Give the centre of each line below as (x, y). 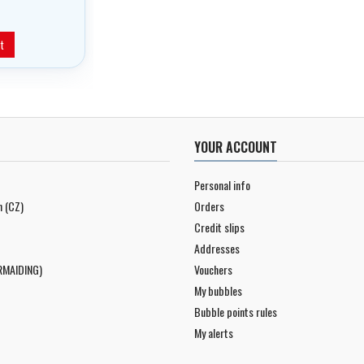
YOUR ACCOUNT (236, 147)
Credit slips (219, 227)
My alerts (214, 332)
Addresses (217, 248)
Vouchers (213, 269)
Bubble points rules (236, 311)
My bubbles (218, 290)
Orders (209, 206)
